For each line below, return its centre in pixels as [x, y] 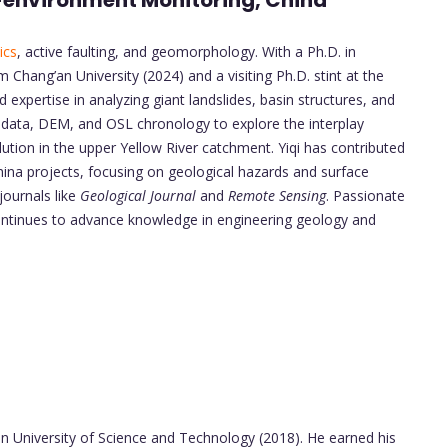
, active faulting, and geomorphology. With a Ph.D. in [186, 51]
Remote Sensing [277, 195]
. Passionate [365, 195]
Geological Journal [138, 195]
